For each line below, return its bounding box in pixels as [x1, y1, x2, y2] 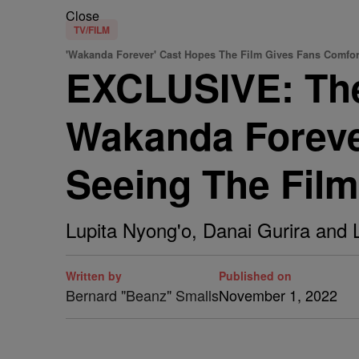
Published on [219, 268, 292, 284]
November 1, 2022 [219, 284, 337, 305]
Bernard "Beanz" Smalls [66, 284, 219, 305]
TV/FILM [74, 22, 110, 37]
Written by [66, 268, 122, 284]
